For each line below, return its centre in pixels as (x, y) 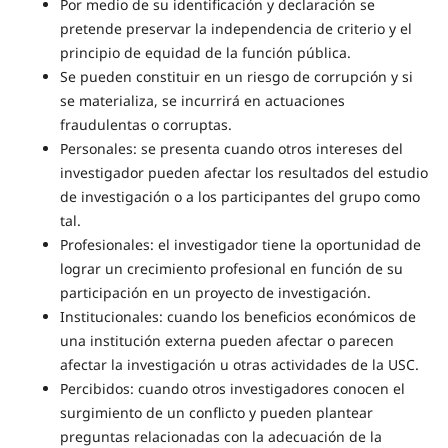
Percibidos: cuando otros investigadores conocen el (232, 389)
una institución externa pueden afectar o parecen (226, 341)
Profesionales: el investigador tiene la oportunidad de (240, 245)
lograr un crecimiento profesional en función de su (231, 269)
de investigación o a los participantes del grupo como (239, 197)
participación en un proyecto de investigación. (215, 293)
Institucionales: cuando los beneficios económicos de (237, 317)
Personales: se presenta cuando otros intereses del (231, 149)
